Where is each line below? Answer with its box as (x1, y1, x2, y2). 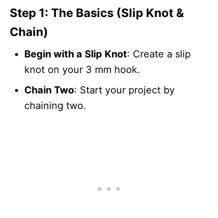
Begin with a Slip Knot (24, 48, 127, 60)
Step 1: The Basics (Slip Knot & (10, 5, 184, 20)
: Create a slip (127, 48, 191, 60)
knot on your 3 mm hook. (24, 63, 140, 75)
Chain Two (24, 84, 74, 96)
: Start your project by (74, 84, 175, 96)
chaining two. (24, 99, 86, 111)
